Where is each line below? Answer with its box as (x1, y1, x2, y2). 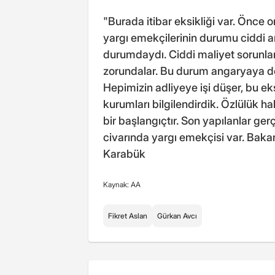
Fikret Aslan (108, 211, 147, 221)
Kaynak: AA (103, 180, 141, 190)
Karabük (103, 147, 145, 161)
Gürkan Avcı (157, 211, 197, 221)
